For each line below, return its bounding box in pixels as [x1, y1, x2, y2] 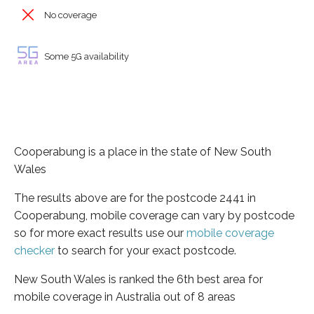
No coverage [42, 10, 97, 20]
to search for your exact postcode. [55, 243, 236, 257]
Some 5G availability [42, 50, 129, 62]
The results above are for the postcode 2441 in [14, 191, 256, 205]
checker [14, 243, 55, 257]
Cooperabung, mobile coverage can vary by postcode [14, 208, 294, 222]
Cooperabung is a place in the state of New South [14, 144, 271, 158]
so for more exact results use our [14, 226, 186, 240]
